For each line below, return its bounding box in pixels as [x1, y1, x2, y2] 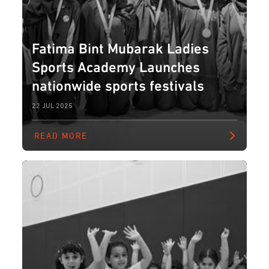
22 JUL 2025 [32, 97, 73, 112]
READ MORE [34, 127, 88, 144]
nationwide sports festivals [32, 71, 205, 98]
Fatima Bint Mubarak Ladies [32, 34, 210, 61]
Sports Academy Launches [32, 52, 201, 79]
